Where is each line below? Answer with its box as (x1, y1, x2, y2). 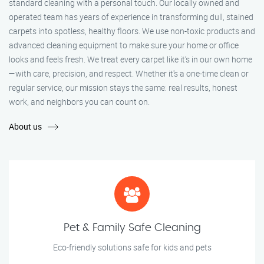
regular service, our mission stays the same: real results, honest (9, 82, 237, 94)
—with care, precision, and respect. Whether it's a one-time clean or (9, 68, 249, 80)
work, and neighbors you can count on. (9, 96, 150, 108)
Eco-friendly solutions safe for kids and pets (52, 242, 212, 253)
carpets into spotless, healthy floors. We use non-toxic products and (9, 25, 255, 37)
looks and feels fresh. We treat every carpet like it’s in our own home (9, 54, 252, 65)
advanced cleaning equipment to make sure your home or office (9, 39, 239, 51)
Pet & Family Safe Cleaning (63, 223, 201, 234)
